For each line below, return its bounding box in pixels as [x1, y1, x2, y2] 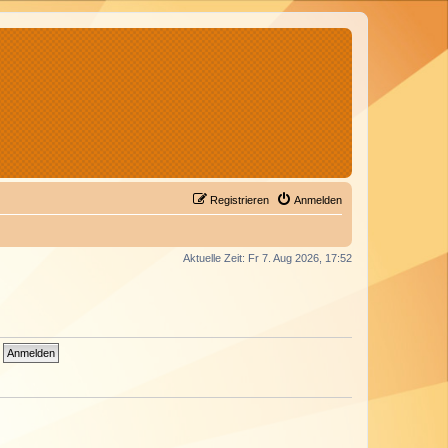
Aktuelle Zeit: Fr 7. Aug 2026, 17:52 [183, 252, 352, 264]
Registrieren [210, 194, 269, 206]
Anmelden [294, 194, 342, 206]
